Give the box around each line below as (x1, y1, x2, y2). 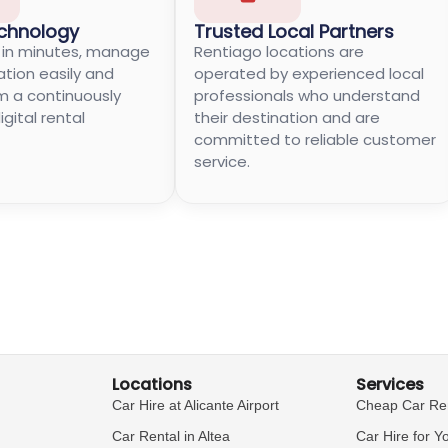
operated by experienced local (194, 62, 425, 84)
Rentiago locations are (194, 40, 365, 62)
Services (355, 373, 424, 397)
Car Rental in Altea (112, 428, 231, 445)
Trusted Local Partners (194, 18, 395, 44)
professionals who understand (194, 84, 421, 106)
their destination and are (194, 106, 381, 128)
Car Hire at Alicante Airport (112, 397, 280, 414)
